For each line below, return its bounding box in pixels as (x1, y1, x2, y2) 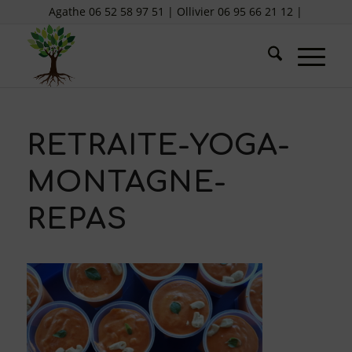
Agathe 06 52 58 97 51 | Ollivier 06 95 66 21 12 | (49, 4, 303, 19)
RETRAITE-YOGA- (26, 130, 290, 162)
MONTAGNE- (26, 167, 226, 199)
